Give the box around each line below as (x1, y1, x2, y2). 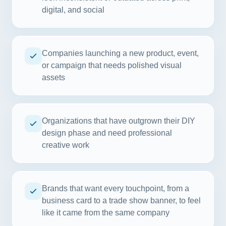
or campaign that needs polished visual (42, 61, 182, 70)
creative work (42, 141, 89, 149)
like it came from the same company (42, 208, 169, 217)
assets (42, 73, 65, 82)
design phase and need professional (42, 129, 172, 137)
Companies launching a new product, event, (42, 49, 199, 58)
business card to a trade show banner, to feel (42, 196, 201, 205)
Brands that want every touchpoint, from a (42, 184, 189, 193)
